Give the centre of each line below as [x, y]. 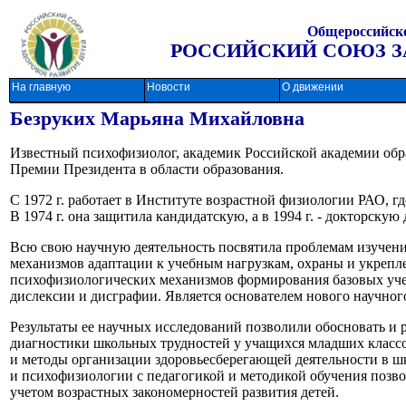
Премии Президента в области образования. [147, 169]
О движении [313, 87]
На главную [41, 87]
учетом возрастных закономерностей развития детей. [174, 392]
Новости [169, 87]
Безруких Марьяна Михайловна [157, 118]
